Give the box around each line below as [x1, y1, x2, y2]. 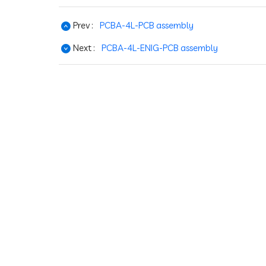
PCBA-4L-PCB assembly [100, 20, 194, 31]
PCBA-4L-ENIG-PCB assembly [102, 42, 218, 54]
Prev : [71, 20, 93, 31]
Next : [71, 42, 95, 54]
